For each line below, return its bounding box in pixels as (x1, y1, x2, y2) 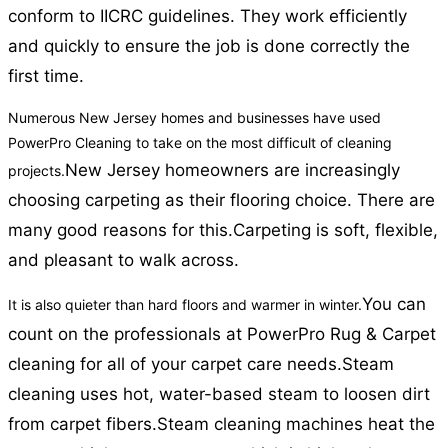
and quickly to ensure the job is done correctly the (8, 36, 410, 57)
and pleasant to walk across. (8, 250, 239, 271)
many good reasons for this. (8, 220, 233, 241)
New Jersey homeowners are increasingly (65, 160, 400, 181)
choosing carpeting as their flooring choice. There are (8, 190, 435, 211)
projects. (8, 162, 65, 180)
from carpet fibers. (8, 414, 157, 435)
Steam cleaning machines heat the (157, 414, 435, 435)
